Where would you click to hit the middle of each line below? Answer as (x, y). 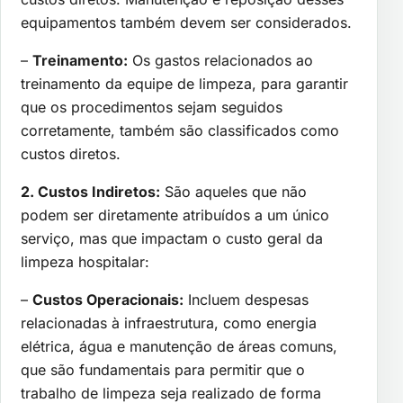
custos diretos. (71, 153)
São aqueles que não (233, 191)
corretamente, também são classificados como (180, 130)
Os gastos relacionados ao (220, 60)
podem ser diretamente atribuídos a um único (175, 215)
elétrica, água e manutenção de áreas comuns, (179, 346)
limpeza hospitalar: (85, 261)
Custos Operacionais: (108, 299)
